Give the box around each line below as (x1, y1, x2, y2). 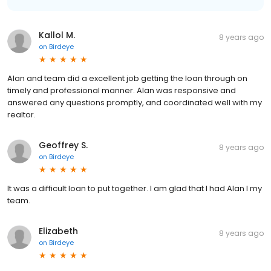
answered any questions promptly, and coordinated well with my (7, 96, 262, 108)
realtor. (7, 108, 36, 120)
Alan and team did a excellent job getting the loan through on (7, 72, 247, 84)
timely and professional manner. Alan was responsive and (7, 84, 236, 96)
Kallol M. (39, 28, 75, 41)
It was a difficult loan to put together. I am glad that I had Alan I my (7, 182, 262, 194)
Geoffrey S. (39, 139, 88, 151)
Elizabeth (39, 224, 78, 237)
